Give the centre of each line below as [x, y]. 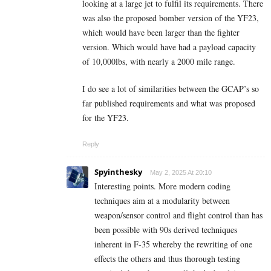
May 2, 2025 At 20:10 [181, 172]
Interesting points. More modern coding [162, 186]
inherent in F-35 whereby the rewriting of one [173, 244]
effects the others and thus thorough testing [167, 258]
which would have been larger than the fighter [161, 32]
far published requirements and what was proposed [169, 103]
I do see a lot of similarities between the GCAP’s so [171, 88]
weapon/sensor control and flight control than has [178, 215]
